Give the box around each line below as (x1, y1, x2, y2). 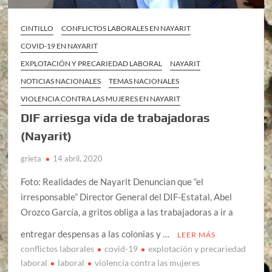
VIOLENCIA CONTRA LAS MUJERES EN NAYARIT (21, 93, 181, 103)
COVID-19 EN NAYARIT (21, 41, 98, 50)
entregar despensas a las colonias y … (21, 228, 172, 239)
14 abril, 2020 (53, 153, 103, 163)
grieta (21, 153, 42, 163)
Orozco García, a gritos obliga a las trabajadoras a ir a (21, 206, 234, 217)
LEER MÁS (177, 229, 216, 239)
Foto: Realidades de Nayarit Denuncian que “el (21, 175, 204, 187)
